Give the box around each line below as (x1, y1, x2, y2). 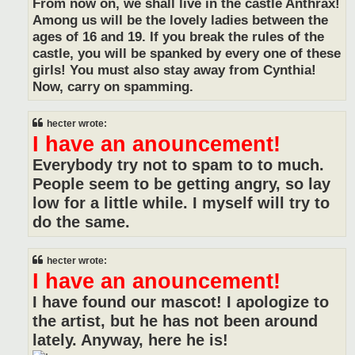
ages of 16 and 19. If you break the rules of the (32, 29, 324, 44)
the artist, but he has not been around (32, 311, 318, 330)
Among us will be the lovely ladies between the (32, 12, 328, 28)
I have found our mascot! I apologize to (32, 292, 329, 311)
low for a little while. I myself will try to (32, 194, 330, 212)
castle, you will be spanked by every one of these (32, 45, 341, 61)
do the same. (32, 213, 130, 231)
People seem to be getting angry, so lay (32, 175, 330, 193)
